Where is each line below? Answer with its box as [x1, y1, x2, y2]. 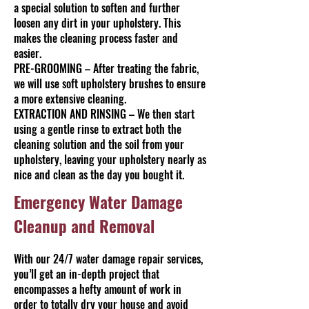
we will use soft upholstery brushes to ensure [14, 75, 206, 92]
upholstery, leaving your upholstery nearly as [14, 151, 206, 168]
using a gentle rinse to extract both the [14, 121, 181, 137]
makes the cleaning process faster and [14, 30, 178, 46]
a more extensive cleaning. [14, 90, 126, 107]
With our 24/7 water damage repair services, [14, 250, 203, 267]
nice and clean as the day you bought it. [14, 166, 184, 183]
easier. [14, 45, 41, 61]
